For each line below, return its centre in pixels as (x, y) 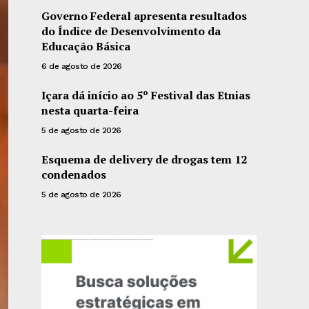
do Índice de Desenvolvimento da (131, 31)
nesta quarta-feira (90, 110)
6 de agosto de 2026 (82, 66)
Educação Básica (86, 46)
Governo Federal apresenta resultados (144, 16)
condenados (74, 175)
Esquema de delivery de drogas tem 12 (144, 159)
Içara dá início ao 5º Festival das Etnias (146, 95)
